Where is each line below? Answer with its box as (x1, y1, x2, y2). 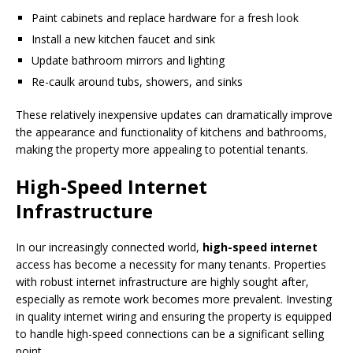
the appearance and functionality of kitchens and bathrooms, (16, 124, 327, 139)
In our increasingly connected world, (16, 239, 203, 255)
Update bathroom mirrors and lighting (32, 52, 225, 68)
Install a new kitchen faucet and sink (32, 31, 215, 46)
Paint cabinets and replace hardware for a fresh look (32, 9, 299, 25)
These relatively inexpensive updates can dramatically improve (16, 106, 333, 122)
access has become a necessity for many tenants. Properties (16, 256, 326, 272)
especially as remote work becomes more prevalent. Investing (16, 291, 332, 307)
